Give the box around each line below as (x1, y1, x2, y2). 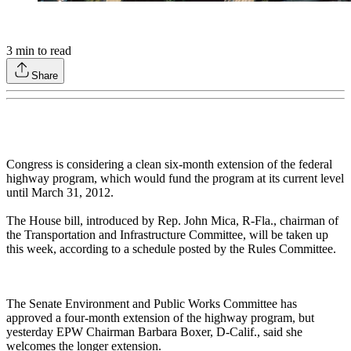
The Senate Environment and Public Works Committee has (6, 297, 297, 311)
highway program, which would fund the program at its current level (6, 172, 344, 186)
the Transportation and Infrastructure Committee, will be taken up (6, 228, 328, 242)
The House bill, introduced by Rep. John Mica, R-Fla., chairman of (6, 214, 338, 228)
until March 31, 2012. (6, 186, 114, 200)
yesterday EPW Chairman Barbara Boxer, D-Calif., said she (6, 325, 302, 339)
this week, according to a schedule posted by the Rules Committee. (6, 242, 336, 256)
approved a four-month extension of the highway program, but (6, 311, 314, 325)
